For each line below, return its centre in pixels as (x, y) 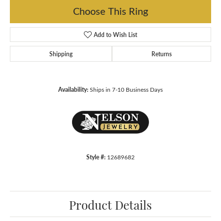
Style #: (96, 157)
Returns (162, 54)
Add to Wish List (116, 35)
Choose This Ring (110, 10)
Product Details (110, 204)
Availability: (73, 90)
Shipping (61, 54)
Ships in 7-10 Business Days (126, 90)
